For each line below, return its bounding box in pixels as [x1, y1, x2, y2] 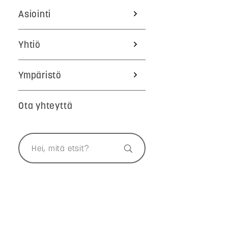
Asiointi [18, 8, 51, 20]
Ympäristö [18, 69, 62, 81]
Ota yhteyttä [18, 99, 73, 111]
